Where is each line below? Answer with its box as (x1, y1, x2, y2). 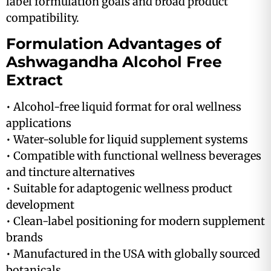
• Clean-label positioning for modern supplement (6, 214, 265, 229)
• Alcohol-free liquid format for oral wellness (6, 100, 241, 114)
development (6, 198, 74, 212)
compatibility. (6, 10, 79, 25)
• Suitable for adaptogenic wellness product (6, 181, 232, 196)
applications (6, 116, 71, 131)
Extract (6, 71, 63, 90)
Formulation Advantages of (6, 34, 221, 53)
